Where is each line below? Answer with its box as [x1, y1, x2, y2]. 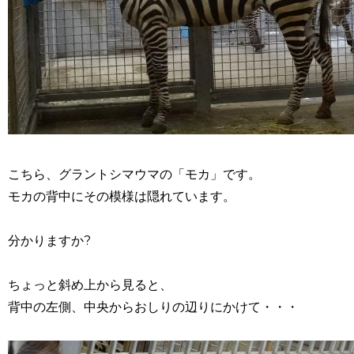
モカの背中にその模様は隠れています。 [8, 189, 235, 204]
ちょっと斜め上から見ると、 [8, 277, 172, 292]
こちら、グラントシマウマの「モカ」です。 [8, 167, 261, 182]
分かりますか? [8, 233, 91, 248]
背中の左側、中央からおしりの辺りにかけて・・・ [8, 299, 299, 314]
